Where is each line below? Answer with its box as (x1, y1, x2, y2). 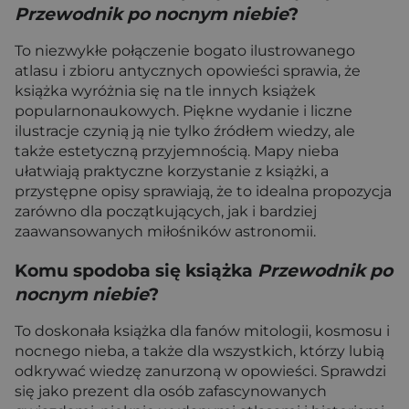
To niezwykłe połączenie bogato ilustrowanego (15, 42, 355, 59)
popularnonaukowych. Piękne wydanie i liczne (15, 102, 352, 120)
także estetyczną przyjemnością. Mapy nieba (15, 142, 339, 160)
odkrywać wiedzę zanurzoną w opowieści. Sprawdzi (15, 362, 386, 380)
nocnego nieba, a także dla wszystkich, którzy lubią (15, 342, 384, 360)
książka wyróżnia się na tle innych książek (15, 82, 316, 100)
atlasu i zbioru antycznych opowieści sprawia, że (15, 62, 361, 79)
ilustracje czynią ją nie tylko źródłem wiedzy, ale (15, 122, 355, 140)
